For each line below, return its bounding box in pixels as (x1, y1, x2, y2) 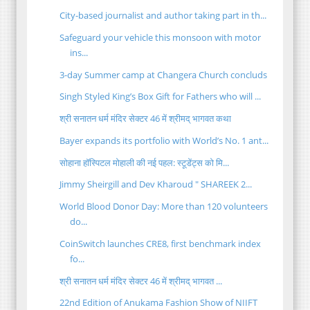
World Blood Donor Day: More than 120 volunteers (60, 200, 268, 213)
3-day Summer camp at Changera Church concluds (60, 68, 268, 81)
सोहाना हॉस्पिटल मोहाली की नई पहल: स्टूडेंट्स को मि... (60, 156, 230, 169)
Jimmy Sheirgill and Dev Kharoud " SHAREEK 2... (60, 178, 253, 191)
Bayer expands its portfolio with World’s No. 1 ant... (60, 134, 269, 147)
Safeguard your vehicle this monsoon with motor (60, 30, 262, 44)
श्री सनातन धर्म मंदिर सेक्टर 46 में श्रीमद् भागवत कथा (60, 112, 232, 125)
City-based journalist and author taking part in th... (60, 9, 267, 22)
